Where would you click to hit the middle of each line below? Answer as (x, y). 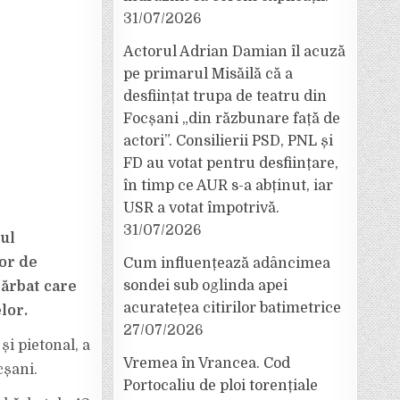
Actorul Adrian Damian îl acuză (234, 52)
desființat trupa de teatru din (225, 96)
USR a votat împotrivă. (201, 208)
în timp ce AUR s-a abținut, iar (228, 186)
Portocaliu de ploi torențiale (221, 386)
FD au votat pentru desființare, (231, 163)
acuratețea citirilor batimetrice (232, 308)
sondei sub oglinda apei (205, 286)
